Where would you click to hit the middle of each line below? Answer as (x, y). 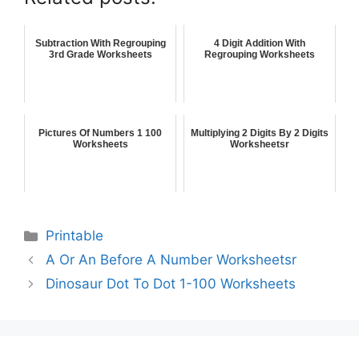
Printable (75, 236)
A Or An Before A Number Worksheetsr (171, 260)
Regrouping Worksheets (260, 55)
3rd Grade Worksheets (100, 55)
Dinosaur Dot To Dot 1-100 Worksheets (171, 284)
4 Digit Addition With (260, 44)
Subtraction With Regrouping (100, 44)
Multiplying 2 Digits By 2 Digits (260, 133)
